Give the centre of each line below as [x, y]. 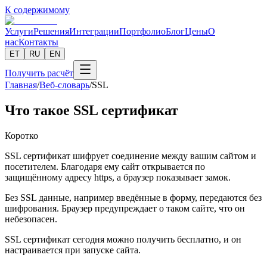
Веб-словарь [64, 85]
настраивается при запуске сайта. [73, 250]
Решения [51, 31]
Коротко [21, 135]
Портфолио [142, 31]
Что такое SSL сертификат [91, 110]
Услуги [19, 31]
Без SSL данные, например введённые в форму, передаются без [133, 197]
